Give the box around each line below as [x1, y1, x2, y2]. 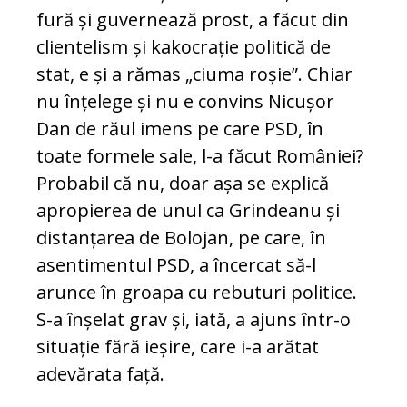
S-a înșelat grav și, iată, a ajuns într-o [36, 307, 351, 333]
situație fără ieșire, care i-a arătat [36, 334, 319, 360]
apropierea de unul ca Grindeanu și [36, 198, 340, 223]
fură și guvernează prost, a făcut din [36, 7, 349, 33]
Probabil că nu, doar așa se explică [36, 171, 329, 196]
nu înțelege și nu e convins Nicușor [36, 89, 334, 114]
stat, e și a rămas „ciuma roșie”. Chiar [36, 62, 352, 87]
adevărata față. [36, 362, 164, 387]
